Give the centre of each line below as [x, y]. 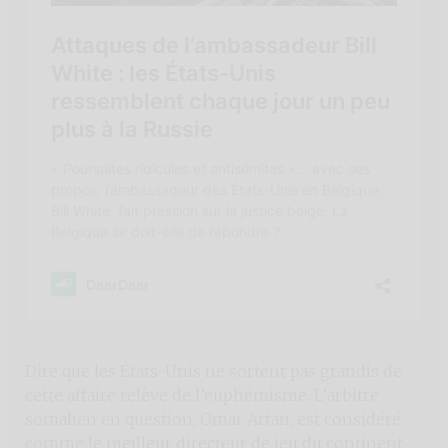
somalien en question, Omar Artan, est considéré [213, 418]
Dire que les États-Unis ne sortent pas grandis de [213, 370]
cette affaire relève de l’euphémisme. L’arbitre [202, 394]
